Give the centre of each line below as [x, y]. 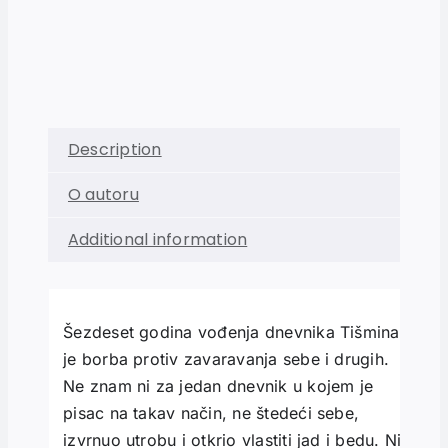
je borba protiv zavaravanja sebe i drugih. [226, 359]
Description [114, 149]
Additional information [157, 239]
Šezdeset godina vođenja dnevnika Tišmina [231, 332]
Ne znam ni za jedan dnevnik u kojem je [218, 386]
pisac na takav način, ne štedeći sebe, [211, 413]
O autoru [103, 194]
